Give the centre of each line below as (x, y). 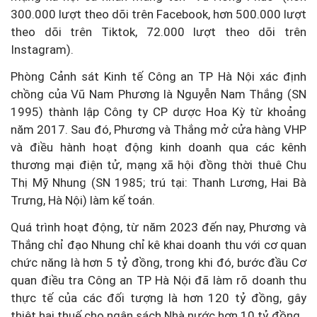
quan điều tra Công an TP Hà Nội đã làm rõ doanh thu (158, 281)
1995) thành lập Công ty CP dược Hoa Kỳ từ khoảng (158, 112)
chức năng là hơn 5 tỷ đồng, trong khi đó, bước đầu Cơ (158, 263)
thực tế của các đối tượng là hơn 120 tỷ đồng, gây (158, 298)
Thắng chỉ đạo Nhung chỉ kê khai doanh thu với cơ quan (158, 245)
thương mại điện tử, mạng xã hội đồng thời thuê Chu (158, 165)
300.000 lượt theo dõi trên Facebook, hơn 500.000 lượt (158, 15)
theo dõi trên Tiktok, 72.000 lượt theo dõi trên (158, 32)
